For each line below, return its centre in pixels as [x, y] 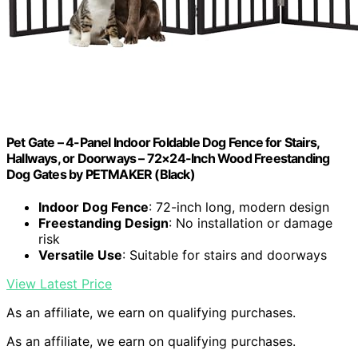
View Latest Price [59, 284]
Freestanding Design [103, 223]
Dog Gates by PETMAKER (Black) [101, 174]
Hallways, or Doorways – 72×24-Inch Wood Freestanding [168, 158]
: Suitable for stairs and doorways [225, 255]
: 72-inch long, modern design [239, 207]
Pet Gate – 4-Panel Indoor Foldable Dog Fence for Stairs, [163, 142]
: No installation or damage [251, 223]
